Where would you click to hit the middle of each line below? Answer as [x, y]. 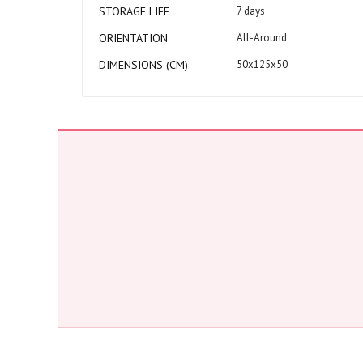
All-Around [262, 38]
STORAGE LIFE [134, 11]
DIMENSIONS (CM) [143, 65]
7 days [251, 11]
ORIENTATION [133, 38]
